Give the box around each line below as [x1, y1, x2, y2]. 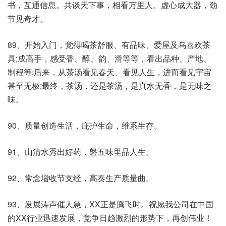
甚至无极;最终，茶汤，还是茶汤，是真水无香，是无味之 [8, 80, 211, 91]
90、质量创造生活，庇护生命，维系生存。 [8, 120, 162, 131]
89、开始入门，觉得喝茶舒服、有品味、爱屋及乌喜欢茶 [8, 39, 210, 50]
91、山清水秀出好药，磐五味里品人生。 [8, 146, 154, 157]
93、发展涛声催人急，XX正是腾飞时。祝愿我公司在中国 [8, 198, 213, 210]
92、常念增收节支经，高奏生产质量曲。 [8, 172, 154, 184]
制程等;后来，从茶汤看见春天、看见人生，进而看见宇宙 [8, 66, 211, 78]
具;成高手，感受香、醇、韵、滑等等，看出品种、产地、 [8, 52, 211, 64]
